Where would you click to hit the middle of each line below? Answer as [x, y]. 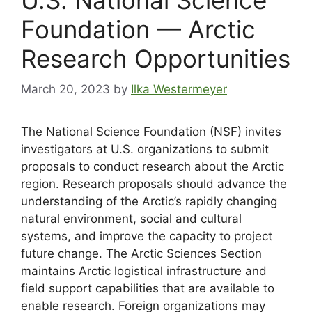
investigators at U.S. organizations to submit [145, 149]
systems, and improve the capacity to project [147, 236]
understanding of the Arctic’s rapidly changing [149, 202]
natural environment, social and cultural [131, 219]
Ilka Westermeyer [179, 89]
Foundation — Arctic [138, 29]
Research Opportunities [156, 58]
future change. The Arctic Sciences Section [141, 254]
